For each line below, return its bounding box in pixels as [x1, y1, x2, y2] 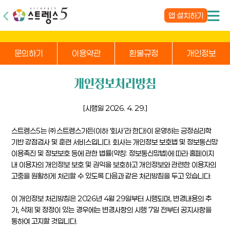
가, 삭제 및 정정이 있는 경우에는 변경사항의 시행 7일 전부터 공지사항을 [11, 205, 212, 214]
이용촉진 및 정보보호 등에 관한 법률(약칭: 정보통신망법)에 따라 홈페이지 [11, 149, 215, 158]
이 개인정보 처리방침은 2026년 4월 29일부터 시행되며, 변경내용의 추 [11, 194, 212, 203]
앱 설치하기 [168, 11, 203, 20]
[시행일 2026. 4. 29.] [83, 104, 147, 112]
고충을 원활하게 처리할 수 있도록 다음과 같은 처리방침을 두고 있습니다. [11, 171, 212, 180]
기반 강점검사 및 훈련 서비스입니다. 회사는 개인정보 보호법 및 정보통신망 [11, 138, 218, 146]
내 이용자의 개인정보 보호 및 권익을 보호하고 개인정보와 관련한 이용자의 [11, 160, 217, 169]
